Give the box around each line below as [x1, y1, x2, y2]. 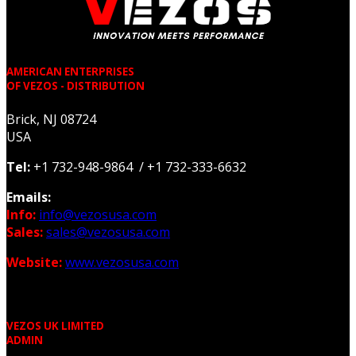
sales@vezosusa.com [46, 223, 170, 242]
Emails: [6, 188, 51, 207]
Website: [6, 253, 65, 272]
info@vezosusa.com [39, 206, 157, 224]
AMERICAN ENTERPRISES [6, 64, 134, 79]
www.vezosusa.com [65, 253, 179, 272]
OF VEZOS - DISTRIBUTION [6, 78, 145, 93]
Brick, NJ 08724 [6, 110, 96, 129]
